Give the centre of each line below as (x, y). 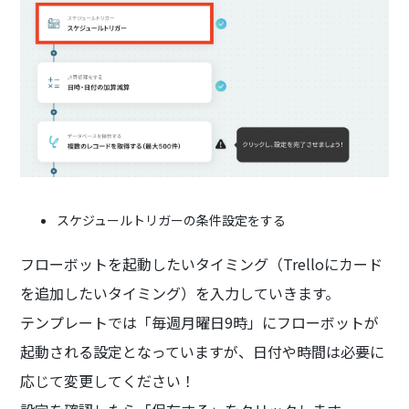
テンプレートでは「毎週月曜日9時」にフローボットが (200, 322)
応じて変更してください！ (108, 380)
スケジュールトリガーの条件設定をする (172, 220)
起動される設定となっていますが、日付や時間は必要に (203, 351)
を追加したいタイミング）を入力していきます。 (180, 293)
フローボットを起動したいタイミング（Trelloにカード (202, 263)
